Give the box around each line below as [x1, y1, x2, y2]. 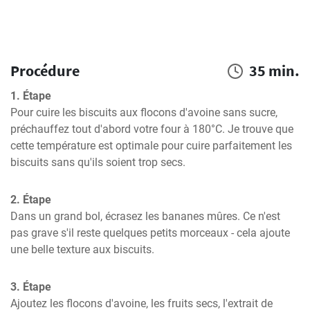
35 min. [249, 61, 300, 80]
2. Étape [10, 193, 51, 206]
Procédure [10, 61, 80, 80]
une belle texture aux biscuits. [10, 243, 154, 256]
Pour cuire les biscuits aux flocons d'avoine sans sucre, [10, 106, 277, 119]
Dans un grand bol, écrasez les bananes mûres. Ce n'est [10, 210, 280, 223]
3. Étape [10, 280, 51, 293]
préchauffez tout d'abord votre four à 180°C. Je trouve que [10, 122, 293, 136]
